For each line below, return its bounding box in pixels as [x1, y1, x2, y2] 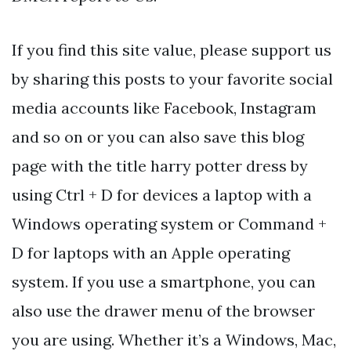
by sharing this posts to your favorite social [12, 69, 333, 89]
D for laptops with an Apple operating [12, 243, 290, 263]
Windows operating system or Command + [12, 214, 327, 234]
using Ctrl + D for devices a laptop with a [12, 185, 312, 205]
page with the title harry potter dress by [12, 156, 308, 176]
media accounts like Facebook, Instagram [12, 98, 317, 118]
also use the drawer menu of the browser [12, 301, 315, 321]
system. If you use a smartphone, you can [12, 272, 316, 292]
